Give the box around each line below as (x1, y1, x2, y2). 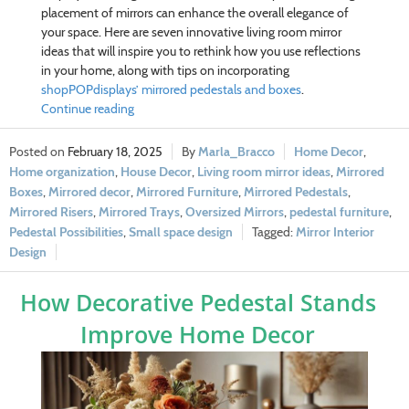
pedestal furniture (289, 204, 389, 221)
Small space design (129, 224, 233, 241)
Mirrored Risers (9, 204, 93, 221)
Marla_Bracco (198, 143, 275, 161)
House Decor (121, 163, 192, 181)
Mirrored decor (48, 184, 131, 201)
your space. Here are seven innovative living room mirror (40, 24, 341, 41)
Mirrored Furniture (136, 184, 238, 201)
